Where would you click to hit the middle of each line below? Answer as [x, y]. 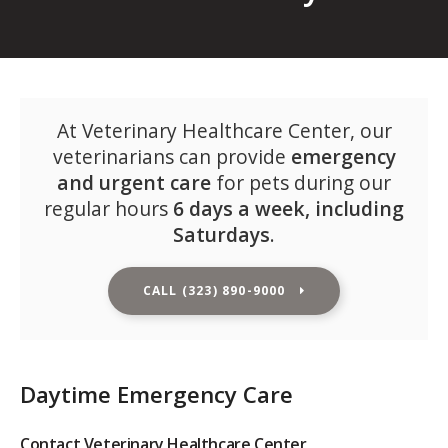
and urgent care [134, 183]
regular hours [108, 209]
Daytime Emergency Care [156, 395]
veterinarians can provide [171, 157]
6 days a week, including [288, 209]
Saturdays [221, 235]
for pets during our [301, 183]
